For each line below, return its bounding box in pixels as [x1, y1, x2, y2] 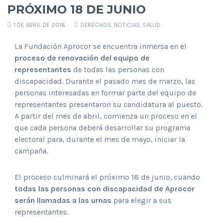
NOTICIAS [114, 21, 140, 29]
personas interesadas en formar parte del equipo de [15, 88, 196, 98]
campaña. [15, 146, 48, 156]
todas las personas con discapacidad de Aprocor [15, 184, 195, 194]
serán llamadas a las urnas [15, 196, 111, 205]
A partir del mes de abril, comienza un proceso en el [15, 111, 197, 121]
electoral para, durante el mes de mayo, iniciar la [15, 135, 185, 144]
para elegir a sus [111, 196, 171, 205]
